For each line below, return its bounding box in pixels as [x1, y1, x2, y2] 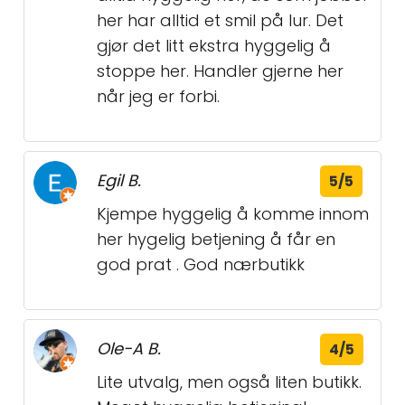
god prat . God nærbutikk [97, 253, 305, 277]
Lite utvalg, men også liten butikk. [97, 371, 362, 394]
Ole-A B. [97, 337, 161, 361]
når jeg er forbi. [97, 85, 220, 108]
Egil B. [97, 169, 141, 193]
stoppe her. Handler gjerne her [97, 60, 344, 83]
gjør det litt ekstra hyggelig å [97, 34, 331, 58]
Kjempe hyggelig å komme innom [97, 202, 369, 226]
